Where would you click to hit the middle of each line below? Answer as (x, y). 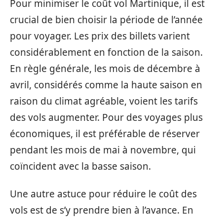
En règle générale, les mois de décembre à (105, 69)
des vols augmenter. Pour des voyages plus (106, 117)
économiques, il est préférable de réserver (105, 134)
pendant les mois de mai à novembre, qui (103, 150)
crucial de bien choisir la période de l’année (106, 20)
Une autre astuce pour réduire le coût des (103, 194)
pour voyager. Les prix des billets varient (100, 36)
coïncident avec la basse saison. (80, 166)
